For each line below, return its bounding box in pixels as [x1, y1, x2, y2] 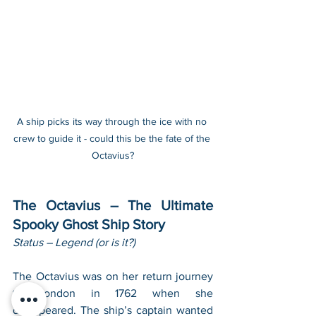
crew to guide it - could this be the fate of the [13, 133, 213, 145]
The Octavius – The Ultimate [13, 197, 213, 214]
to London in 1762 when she [13, 287, 213, 300]
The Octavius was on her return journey [13, 270, 213, 283]
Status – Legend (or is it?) [13, 236, 135, 249]
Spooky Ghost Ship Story [13, 217, 165, 233]
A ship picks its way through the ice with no [16, 116, 209, 128]
